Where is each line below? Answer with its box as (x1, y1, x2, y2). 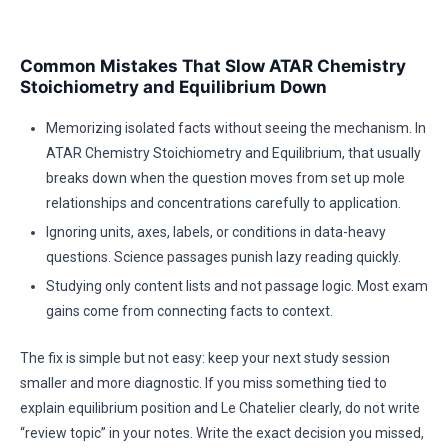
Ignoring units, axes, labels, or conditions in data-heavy (46, 224, 386, 240)
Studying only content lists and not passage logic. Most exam (46, 278, 428, 294)
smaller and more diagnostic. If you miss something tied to (20, 375, 387, 391)
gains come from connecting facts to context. (46, 303, 333, 319)
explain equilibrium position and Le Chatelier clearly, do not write (20, 400, 420, 416)
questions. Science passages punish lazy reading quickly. (46, 249, 401, 265)
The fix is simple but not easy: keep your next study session (20, 350, 390, 366)
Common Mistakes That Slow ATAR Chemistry (20, 56, 406, 76)
